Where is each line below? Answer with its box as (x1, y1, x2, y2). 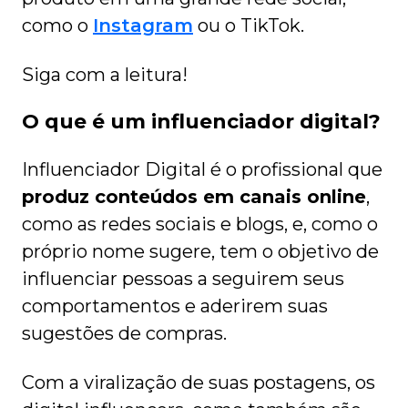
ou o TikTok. (193, 15, 309, 37)
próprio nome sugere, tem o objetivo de (22, 240, 379, 263)
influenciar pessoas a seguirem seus (22, 268, 344, 291)
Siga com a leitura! (22, 64, 188, 87)
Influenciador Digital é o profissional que (22, 158, 382, 181)
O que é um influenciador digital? (22, 109, 381, 135)
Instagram (93, 15, 193, 37)
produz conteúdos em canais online (22, 186, 366, 209)
